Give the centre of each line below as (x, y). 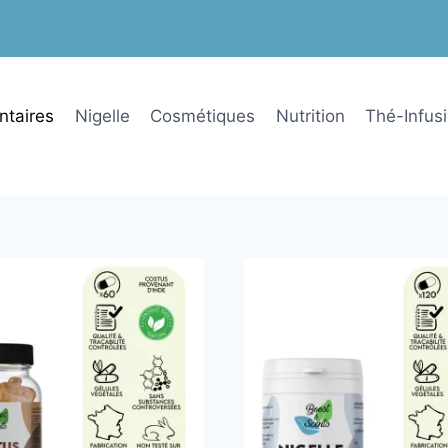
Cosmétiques (203, 115)
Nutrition (310, 115)
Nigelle (102, 115)
